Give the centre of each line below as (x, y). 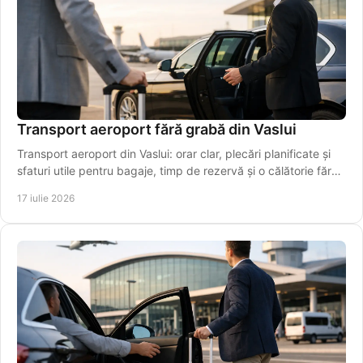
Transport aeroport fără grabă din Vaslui (157, 130)
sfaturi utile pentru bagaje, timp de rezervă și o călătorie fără (177, 171)
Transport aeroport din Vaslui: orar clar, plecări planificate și (174, 154)
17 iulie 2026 (46, 199)
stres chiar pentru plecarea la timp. (109, 188)
